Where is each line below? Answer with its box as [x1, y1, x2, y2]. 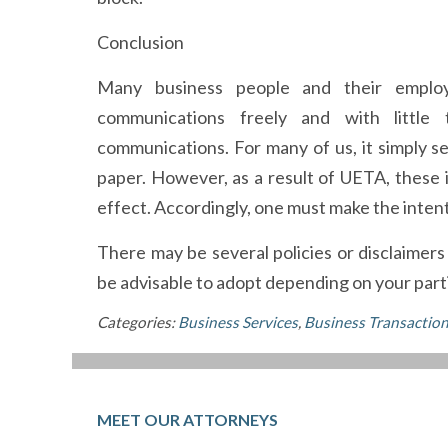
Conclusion [97, 31, 184, 53]
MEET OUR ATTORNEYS [97, 410, 278, 429]
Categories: [97, 313, 178, 331]
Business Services [178, 313, 298, 331]
